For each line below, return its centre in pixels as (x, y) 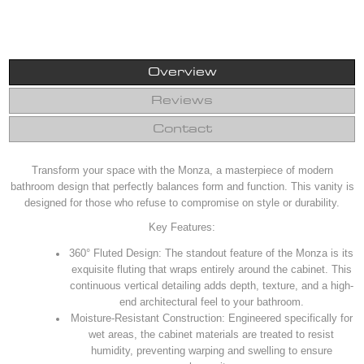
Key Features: (182, 227)
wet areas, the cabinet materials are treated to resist (211, 335)
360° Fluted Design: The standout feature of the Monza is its (211, 253)
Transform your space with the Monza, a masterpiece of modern (182, 171)
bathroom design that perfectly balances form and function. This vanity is (182, 187)
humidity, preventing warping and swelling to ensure (211, 351)
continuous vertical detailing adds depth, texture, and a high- (211, 286)
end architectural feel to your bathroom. (211, 302)
